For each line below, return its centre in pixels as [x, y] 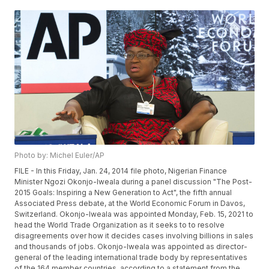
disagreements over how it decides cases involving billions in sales [134, 236]
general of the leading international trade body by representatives [131, 258]
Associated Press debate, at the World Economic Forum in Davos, [130, 204]
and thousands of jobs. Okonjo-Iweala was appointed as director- [131, 247]
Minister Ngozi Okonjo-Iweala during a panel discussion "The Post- [134, 182]
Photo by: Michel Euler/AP [60, 156]
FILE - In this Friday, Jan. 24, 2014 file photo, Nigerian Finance [121, 171]
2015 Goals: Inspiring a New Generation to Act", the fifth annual [123, 193]
